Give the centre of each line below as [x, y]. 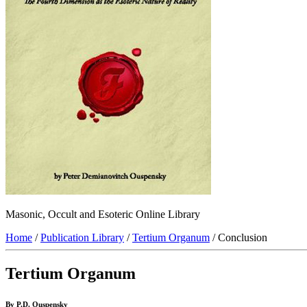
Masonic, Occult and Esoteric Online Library [103, 214]
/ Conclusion [238, 238]
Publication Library [82, 238]
